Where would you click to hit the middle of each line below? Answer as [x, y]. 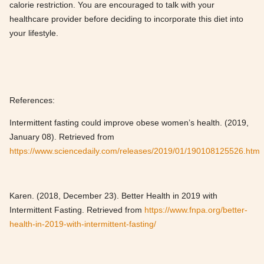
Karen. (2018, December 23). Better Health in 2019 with [113, 196]
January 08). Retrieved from [62, 137]
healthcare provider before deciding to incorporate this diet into [126, 19]
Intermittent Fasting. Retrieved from [77, 210]
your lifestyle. [34, 33]
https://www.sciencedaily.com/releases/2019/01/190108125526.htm [135, 151]
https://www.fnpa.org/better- [196, 210]
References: [32, 100]
